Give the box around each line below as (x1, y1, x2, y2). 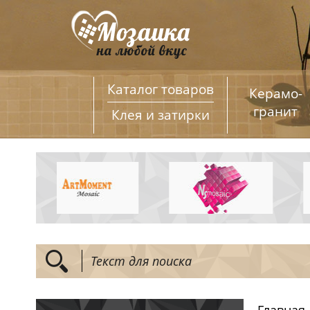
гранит (253, 102, 298, 120)
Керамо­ (248, 84, 302, 102)
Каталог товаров (107, 80, 214, 98)
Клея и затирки (111, 106, 210, 124)
